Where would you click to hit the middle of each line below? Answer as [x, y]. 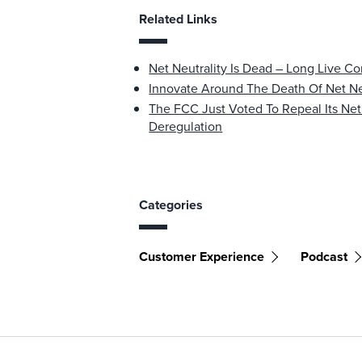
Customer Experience [202, 257]
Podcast [324, 257]
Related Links [179, 19]
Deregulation [186, 126]
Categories [171, 205]
